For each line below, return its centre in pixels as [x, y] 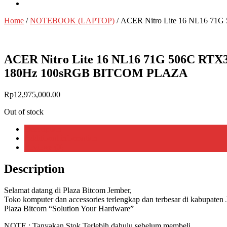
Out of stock [24, 111]
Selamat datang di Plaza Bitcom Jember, [68, 190]
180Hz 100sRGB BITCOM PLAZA [96, 73]
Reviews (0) [44, 147]
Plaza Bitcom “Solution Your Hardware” [69, 208]
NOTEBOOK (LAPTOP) [72, 21]
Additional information [61, 138]
